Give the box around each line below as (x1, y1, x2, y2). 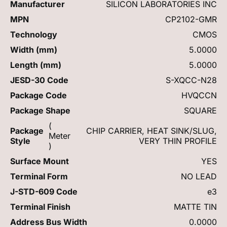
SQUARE (184, 105, 217, 116)
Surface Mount (10, 156, 69, 166)
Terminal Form (10, 171, 68, 181)
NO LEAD (181, 171, 217, 181)
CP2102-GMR (165, 14, 217, 24)
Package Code (10, 90, 67, 100)
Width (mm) (10, 44, 57, 55)
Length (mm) (10, 59, 61, 70)
